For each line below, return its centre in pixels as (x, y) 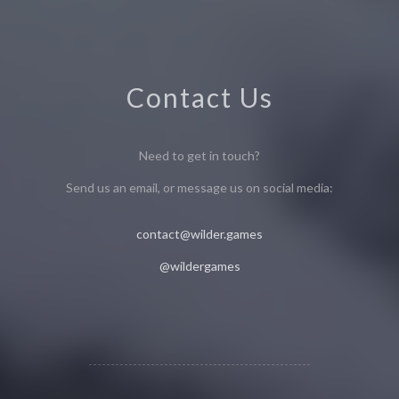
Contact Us (199, 97)
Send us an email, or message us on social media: (199, 187)
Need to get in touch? (199, 155)
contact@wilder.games (199, 234)
